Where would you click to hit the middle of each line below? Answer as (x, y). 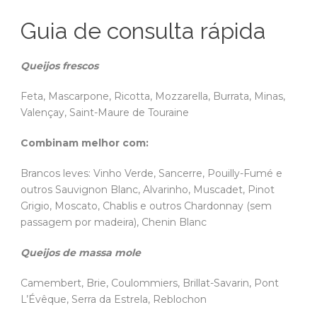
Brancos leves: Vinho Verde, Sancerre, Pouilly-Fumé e (151, 174)
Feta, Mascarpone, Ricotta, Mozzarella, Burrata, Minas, (153, 97)
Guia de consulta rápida (143, 31)
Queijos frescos (59, 66)
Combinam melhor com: (85, 143)
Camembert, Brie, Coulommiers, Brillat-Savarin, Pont (150, 283)
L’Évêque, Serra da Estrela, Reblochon (114, 300)
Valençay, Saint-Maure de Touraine (105, 113)
